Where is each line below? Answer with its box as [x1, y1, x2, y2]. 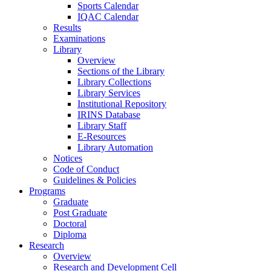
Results [53, 22, 81, 33]
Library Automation [77, 142, 153, 152]
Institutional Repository [77, 98, 166, 109]
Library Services [77, 87, 140, 98]
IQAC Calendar [77, 11, 139, 22]
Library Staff [77, 120, 126, 131]
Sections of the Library [77, 65, 165, 76]
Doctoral [53, 218, 87, 229]
